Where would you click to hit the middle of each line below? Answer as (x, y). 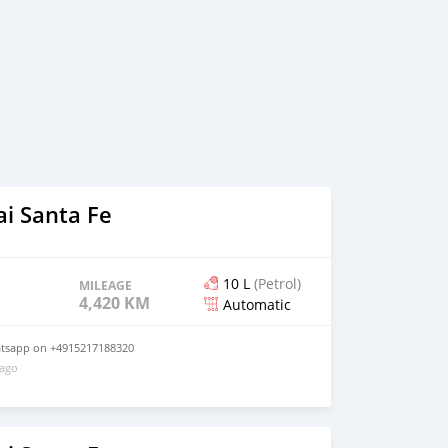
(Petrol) (275, 283)
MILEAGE (106, 285)
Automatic (257, 304)
